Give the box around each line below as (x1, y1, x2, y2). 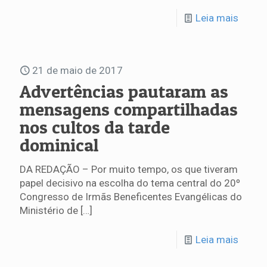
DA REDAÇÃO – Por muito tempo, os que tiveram (20, 163, 238, 176)
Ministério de (20, 204, 78, 217)
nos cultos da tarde (20, 116, 170, 138)
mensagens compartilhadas (20, 98, 238, 120)
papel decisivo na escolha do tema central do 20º (20, 177, 240, 190)
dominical (20, 134, 98, 156)
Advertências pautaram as (20, 80, 228, 103)
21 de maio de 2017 (32, 64, 123, 77)
